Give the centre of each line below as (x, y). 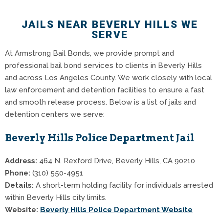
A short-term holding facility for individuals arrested (123, 185)
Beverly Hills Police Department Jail (99, 138)
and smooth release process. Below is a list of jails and (100, 102)
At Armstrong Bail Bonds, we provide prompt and (89, 53)
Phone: (18, 173)
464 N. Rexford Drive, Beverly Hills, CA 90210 (116, 161)
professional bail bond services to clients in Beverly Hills (103, 65)
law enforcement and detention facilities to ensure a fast (105, 90)
